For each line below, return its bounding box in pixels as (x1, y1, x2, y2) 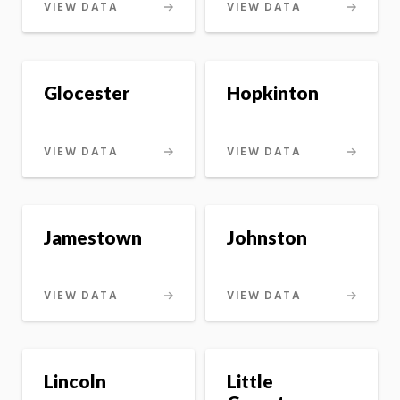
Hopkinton (226, 81, 319, 104)
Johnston (226, 225, 307, 248)
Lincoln (44, 370, 106, 393)
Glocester (44, 81, 129, 104)
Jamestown (44, 225, 142, 248)
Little (226, 370, 273, 393)
